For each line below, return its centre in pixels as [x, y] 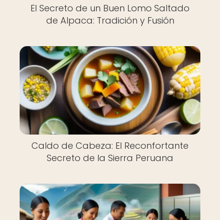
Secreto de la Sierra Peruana [110, 158]
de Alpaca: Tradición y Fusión [110, 20]
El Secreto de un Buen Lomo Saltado [110, 8]
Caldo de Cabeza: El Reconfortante [110, 146]
